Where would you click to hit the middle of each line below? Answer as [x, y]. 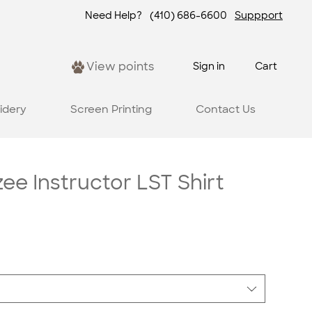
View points [120, 67]
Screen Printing [111, 109]
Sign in [209, 67]
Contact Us [225, 109]
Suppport [259, 16]
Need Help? [113, 16]
